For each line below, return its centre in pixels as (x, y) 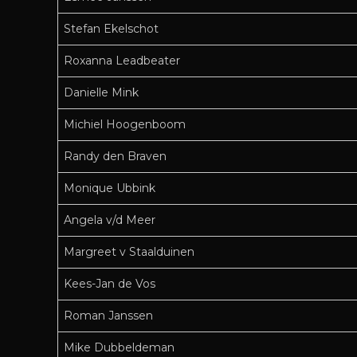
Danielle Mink (101, 93)
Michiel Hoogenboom (125, 125)
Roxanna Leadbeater (122, 61)
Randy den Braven (115, 157)
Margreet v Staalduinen (129, 252)
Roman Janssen (108, 316)
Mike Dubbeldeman (119, 348)
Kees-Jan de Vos (110, 284)
